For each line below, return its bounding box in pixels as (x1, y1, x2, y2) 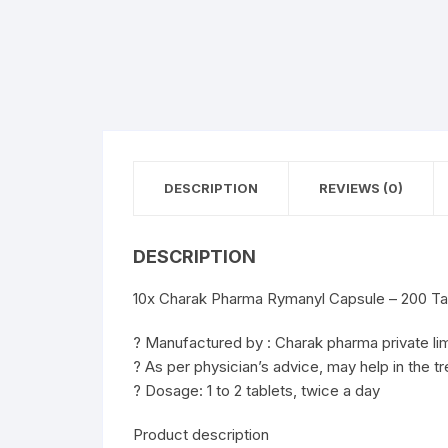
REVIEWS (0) (319, 180, 403, 196)
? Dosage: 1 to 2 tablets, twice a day (133, 381, 380, 400)
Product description (133, 425, 269, 444)
